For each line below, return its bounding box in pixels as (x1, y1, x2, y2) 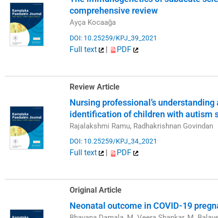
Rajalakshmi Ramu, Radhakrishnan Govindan (70, 121, 214, 130)
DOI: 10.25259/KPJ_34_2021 (70, 137, 158, 145)
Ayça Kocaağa (70, 18, 116, 27)
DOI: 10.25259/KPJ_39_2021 (70, 34, 158, 42)
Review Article (70, 82, 120, 91)
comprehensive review (70, 5, 158, 16)
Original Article (70, 185, 122, 195)
